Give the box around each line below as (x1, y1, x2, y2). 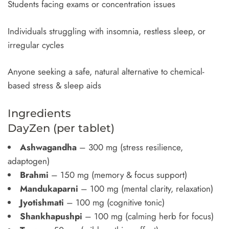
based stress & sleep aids (8, 79, 101, 91)
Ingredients (8, 106, 71, 120)
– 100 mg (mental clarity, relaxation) (78, 182, 213, 195)
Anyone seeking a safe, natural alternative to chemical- (8, 65, 204, 78)
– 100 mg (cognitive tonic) (64, 196, 165, 209)
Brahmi (20, 169, 49, 181)
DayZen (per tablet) (8, 121, 114, 134)
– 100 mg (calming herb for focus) (82, 210, 214, 222)
